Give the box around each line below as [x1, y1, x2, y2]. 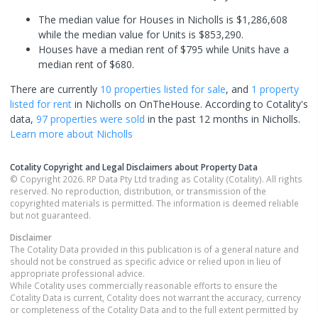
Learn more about [10, 127, 97, 141]
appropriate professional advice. [10, 268, 145, 279]
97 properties [36, 112, 97, 126]
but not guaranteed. [10, 209, 91, 221]
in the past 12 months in [145, 112, 262, 126]
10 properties [100, 82, 161, 96]
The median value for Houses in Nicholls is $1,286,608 [38, 13, 287, 26]
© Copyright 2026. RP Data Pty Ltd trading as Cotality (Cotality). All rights [10, 173, 302, 185]
